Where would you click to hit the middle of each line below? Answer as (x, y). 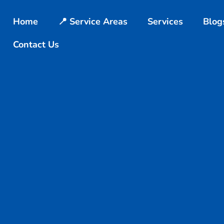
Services (165, 21)
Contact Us (36, 44)
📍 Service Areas (93, 21)
